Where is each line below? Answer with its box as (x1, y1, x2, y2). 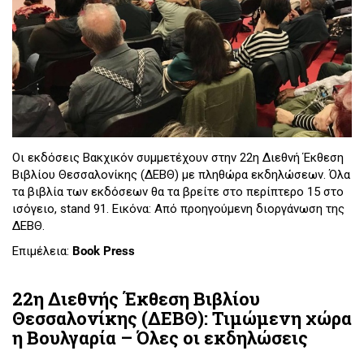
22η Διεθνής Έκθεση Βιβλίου (12, 286, 260, 310)
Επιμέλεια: (12, 244, 72, 259)
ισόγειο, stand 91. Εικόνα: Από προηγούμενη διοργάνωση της (12, 201, 344, 216)
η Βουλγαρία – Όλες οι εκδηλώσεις (12, 325, 308, 349)
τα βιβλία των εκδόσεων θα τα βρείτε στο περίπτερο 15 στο (12, 184, 344, 199)
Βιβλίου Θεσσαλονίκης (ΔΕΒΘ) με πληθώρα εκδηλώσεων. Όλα (12, 167, 350, 182)
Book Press (72, 244, 135, 259)
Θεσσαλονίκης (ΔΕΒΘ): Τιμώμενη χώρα (12, 305, 352, 330)
